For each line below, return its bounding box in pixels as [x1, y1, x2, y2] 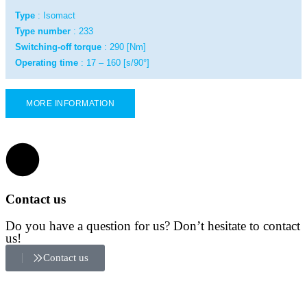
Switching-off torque [15, 41, 101, 52]
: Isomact [38, 10, 75, 21]
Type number [15, 25, 71, 36]
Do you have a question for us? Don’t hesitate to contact [5, 219, 300, 234]
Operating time [15, 57, 78, 68]
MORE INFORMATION [26, 98, 114, 108]
